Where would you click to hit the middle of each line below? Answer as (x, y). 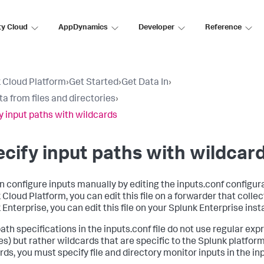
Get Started (94, 83)
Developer (156, 28)
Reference (223, 28)
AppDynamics (83, 28)
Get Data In (145, 83)
